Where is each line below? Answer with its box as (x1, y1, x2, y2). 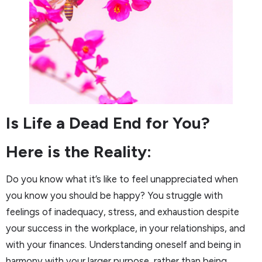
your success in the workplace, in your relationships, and (6, 222, 245, 235)
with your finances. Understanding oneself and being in (6, 239, 241, 251)
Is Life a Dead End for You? (6, 113, 210, 133)
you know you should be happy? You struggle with (6, 189, 223, 202)
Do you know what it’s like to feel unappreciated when (6, 173, 238, 185)
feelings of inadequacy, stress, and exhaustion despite (6, 206, 239, 218)
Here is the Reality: (6, 142, 151, 162)
